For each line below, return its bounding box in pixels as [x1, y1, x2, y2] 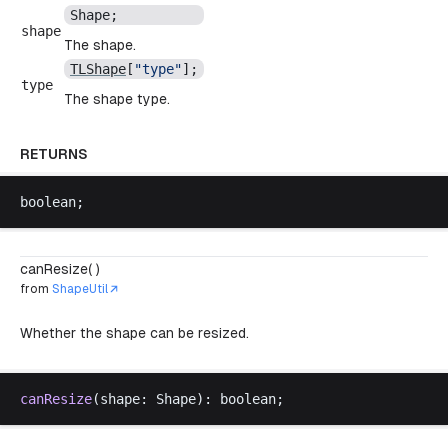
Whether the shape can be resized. [20, 325, 249, 341]
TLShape [70, 61, 126, 77]
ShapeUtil [52, 282, 108, 296]
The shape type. [64, 91, 170, 107]
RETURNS [20, 146, 88, 162]
